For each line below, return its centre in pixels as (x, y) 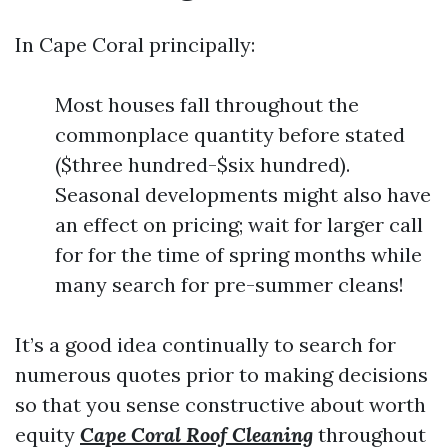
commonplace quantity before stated (230, 134)
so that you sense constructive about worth (220, 404)
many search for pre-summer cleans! (229, 284)
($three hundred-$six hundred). (202, 164)
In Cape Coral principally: (135, 44)
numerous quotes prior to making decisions (221, 374)
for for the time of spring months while (238, 254)
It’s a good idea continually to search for (205, 344)
